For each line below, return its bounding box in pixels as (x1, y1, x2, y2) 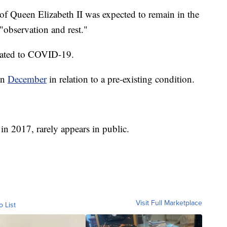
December (8, 72, 47, 85)
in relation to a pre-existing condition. (47, 72, 195, 85)
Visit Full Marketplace (136, 197, 202, 208)
